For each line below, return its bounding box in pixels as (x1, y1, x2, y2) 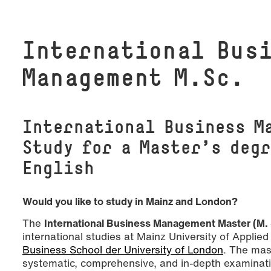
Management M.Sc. (22, 62, 245, 93)
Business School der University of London (22, 242, 223, 258)
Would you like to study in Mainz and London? (22, 194, 238, 209)
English (22, 156, 94, 180)
